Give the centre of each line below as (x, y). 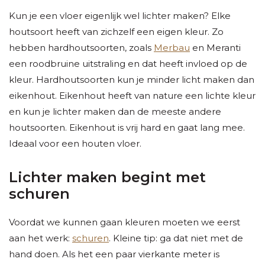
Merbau (172, 48)
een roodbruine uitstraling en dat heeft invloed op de (128, 64)
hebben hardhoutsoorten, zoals (81, 48)
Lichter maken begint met (107, 177)
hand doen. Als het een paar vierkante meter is (114, 254)
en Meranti (215, 48)
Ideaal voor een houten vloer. (76, 144)
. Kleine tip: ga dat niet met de (176, 238)
